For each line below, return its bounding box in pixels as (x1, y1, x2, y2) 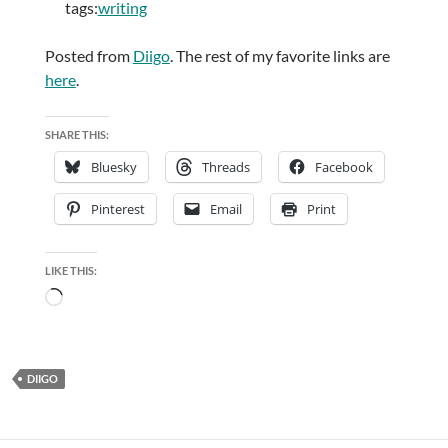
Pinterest (90, 200, 145, 219)
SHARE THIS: (44, 128, 109, 142)
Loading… (61, 289, 129, 309)
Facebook (314, 158, 373, 177)
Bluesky (90, 158, 137, 177)
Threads (201, 158, 250, 177)
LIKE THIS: (44, 264, 97, 278)
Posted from (44, 46, 133, 66)
